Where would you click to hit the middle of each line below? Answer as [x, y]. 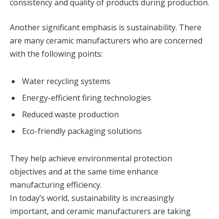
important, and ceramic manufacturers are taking [100, 211]
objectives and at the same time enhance [84, 172]
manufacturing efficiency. [56, 185]
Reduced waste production [70, 115]
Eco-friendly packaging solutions [82, 131]
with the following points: [56, 54]
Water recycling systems [66, 81]
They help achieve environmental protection [91, 159]
